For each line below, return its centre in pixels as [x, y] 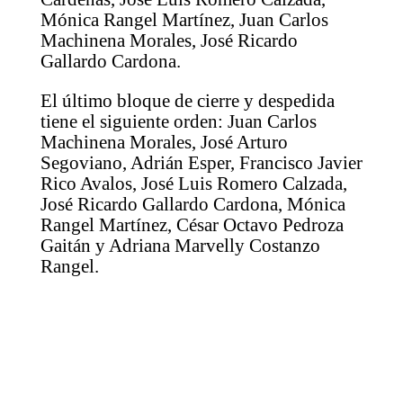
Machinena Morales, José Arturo [164, 142]
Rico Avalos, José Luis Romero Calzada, [193, 183]
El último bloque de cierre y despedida [187, 100]
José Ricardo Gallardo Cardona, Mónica [193, 204]
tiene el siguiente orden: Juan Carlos [178, 121]
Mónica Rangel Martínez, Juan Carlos [184, 19]
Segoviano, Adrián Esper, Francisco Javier [201, 162]
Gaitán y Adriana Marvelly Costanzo [180, 245]
